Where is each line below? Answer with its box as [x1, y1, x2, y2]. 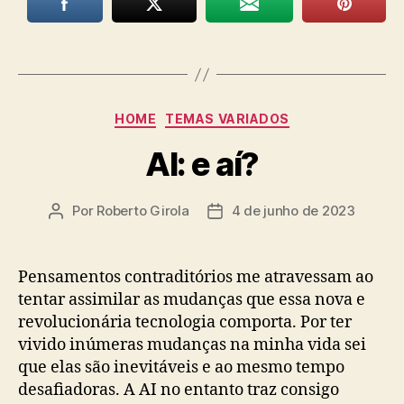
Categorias [201, 106, 281, 124]
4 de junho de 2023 [231, 201, 355, 219]
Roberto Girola [96, 201, 189, 219]
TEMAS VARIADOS [165, 111, 289, 126]
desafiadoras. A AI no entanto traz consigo [18, 379, 339, 400]
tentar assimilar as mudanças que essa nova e [18, 289, 365, 310]
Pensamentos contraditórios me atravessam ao [18, 266, 373, 288]
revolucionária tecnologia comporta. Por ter [18, 311, 352, 333]
